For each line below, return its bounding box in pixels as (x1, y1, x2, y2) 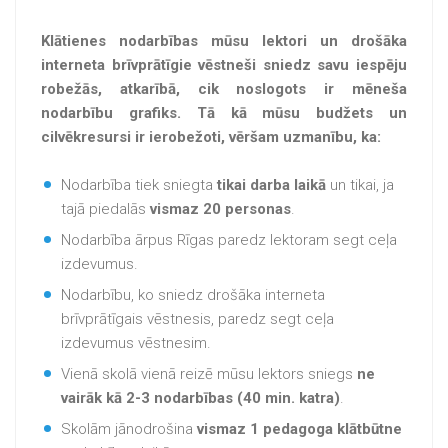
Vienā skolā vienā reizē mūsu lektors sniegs (61, 365, 353, 383)
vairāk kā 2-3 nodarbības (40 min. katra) (61, 389, 340, 407)
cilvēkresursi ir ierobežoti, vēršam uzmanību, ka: (41, 128, 381, 146)
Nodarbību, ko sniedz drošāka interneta (61, 286, 325, 304)
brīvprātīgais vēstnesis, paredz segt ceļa (61, 310, 334, 328)
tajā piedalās (61, 200, 150, 218)
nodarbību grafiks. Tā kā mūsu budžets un (41, 104, 407, 122)
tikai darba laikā (213, 176, 326, 194)
